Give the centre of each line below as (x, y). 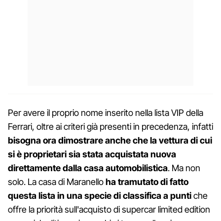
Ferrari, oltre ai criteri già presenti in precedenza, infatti (110, 127)
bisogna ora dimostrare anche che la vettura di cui (110, 141)
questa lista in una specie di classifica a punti (100, 196)
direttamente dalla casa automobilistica (88, 168)
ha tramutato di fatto (147, 182)
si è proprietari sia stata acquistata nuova (92, 154)
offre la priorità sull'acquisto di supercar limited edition (109, 210)
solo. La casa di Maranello (57, 182)
